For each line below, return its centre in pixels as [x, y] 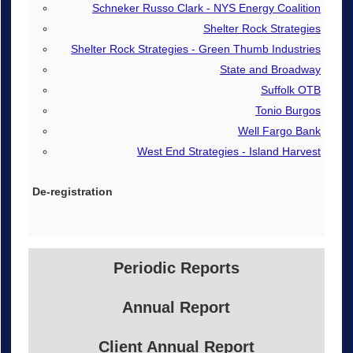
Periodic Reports [176, 268]
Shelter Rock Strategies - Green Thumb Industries [195, 48]
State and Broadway [270, 69]
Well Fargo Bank [279, 130]
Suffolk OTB [290, 89]
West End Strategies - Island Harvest [229, 151]
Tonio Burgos [288, 110]
